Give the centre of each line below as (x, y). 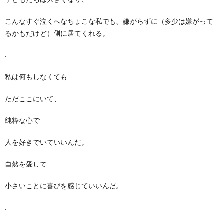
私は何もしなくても (36, 76)
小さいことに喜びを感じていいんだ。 (64, 185)
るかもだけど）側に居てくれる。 (57, 33)
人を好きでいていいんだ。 (47, 142)
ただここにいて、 (33, 98)
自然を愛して (26, 164)
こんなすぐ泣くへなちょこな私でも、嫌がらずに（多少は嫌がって (109, 21)
